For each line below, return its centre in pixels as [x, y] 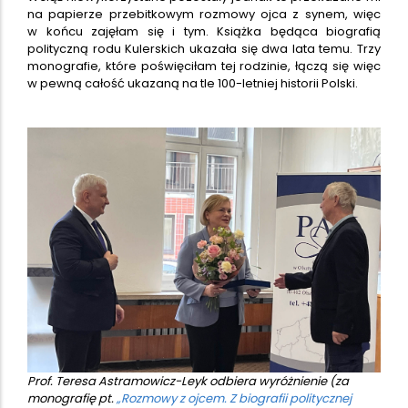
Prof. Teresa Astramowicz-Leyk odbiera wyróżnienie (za [188, 381]
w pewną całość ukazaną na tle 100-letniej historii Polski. [193, 83]
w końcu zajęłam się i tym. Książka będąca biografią [204, 31]
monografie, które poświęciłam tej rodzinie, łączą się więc [204, 66]
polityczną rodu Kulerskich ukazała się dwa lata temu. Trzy [204, 48]
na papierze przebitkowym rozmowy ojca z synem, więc [204, 14]
